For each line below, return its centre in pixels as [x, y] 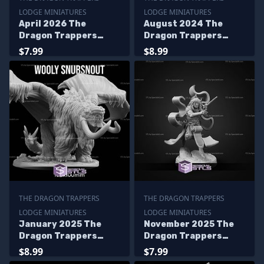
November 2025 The [189, 224]
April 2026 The [52, 24]
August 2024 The [183, 24]
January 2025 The [60, 224]
